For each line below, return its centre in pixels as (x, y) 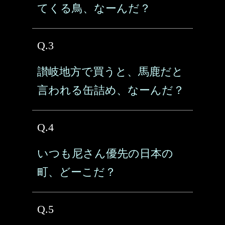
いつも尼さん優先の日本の (105, 153)
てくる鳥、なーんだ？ (94, 8)
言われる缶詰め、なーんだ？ (111, 90)
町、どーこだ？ (77, 172)
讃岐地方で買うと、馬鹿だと (110, 72)
